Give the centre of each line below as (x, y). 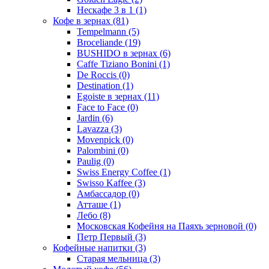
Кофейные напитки (94, 247)
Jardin (89, 118)
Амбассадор (103, 193)
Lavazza (94, 128)
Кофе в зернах (83, 20)
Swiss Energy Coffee (118, 172)
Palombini (97, 150)
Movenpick (100, 139)
